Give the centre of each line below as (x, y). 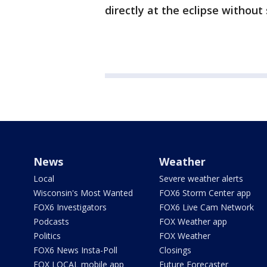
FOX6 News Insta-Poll (75, 250)
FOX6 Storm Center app (205, 193)
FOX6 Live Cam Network (206, 207)
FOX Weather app (193, 221)
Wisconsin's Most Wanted (83, 193)
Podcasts (51, 221)
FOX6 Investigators (70, 207)
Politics (47, 236)
